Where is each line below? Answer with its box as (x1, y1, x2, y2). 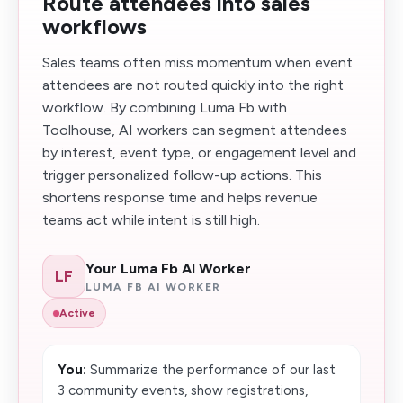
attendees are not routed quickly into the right (42, 76, 344, 94)
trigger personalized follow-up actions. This (42, 166, 322, 184)
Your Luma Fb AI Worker (85, 259, 251, 277)
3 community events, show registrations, (58, 382, 308, 399)
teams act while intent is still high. (42, 211, 260, 228)
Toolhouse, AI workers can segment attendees (42, 121, 347, 139)
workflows (42, 13, 147, 40)
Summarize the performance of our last (86, 362, 336, 378)
